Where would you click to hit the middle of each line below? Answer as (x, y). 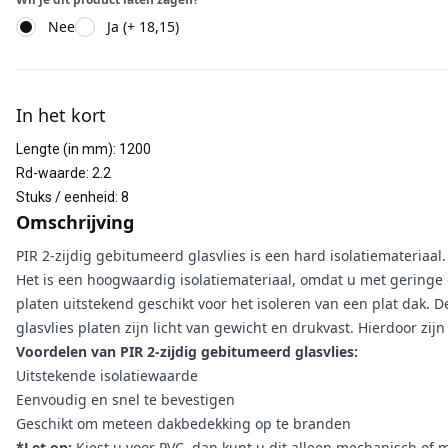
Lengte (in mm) (64, 149)
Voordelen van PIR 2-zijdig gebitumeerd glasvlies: (187, 351)
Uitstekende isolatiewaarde (107, 375)
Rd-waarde (51, 173)
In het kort (61, 115)
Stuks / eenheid (65, 197)
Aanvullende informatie (103, 80)
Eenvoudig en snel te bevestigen (125, 399)
